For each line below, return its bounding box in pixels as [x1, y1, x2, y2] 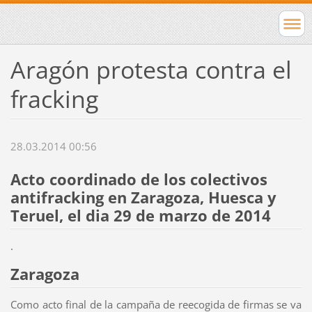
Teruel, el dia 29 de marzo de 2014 [10, 205, 275, 227]
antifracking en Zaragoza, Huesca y [10, 187, 276, 209]
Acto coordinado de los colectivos [10, 169, 267, 191]
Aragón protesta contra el [10, 53, 292, 86]
